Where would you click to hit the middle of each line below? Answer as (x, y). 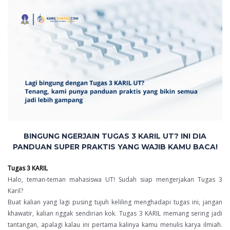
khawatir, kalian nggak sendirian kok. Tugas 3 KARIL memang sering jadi (115, 214)
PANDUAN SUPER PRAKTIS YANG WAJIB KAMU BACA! (115, 147)
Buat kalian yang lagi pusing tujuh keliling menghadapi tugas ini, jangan (115, 202)
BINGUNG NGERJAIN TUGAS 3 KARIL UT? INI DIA (115, 136)
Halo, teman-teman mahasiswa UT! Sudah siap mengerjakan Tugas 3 (115, 180)
